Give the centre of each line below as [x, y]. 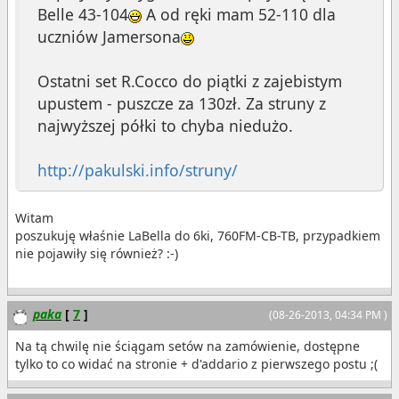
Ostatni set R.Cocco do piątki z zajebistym [190, 81]
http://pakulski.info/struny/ [138, 171]
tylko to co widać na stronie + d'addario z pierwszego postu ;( [196, 363]
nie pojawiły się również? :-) [97, 254]
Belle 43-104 [83, 15]
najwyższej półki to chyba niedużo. [165, 126]
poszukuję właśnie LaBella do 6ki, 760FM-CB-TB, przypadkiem [198, 236]
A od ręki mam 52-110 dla [239, 15]
